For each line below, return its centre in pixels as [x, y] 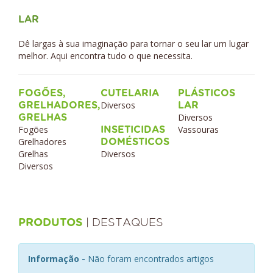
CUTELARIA [133, 93]
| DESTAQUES [125, 223]
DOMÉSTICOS [136, 142]
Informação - [58, 259]
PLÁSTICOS [207, 93]
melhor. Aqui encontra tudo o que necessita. [105, 56]
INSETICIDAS [133, 130]
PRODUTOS [52, 223]
